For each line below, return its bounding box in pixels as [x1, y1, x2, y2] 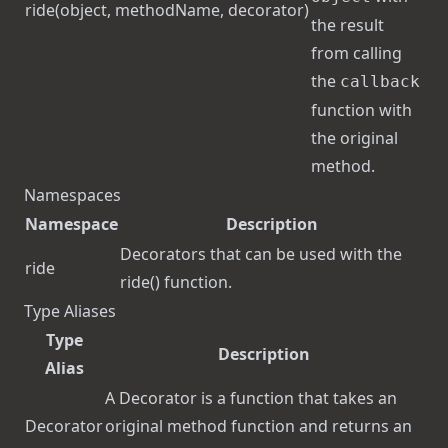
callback [340, 72, 420, 91]
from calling [311, 42, 402, 64]
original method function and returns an [105, 415, 412, 437]
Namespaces [24, 184, 121, 206]
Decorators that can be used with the [120, 243, 402, 265]
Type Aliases [24, 300, 116, 322]
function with [311, 99, 412, 121]
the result [311, 14, 384, 36]
